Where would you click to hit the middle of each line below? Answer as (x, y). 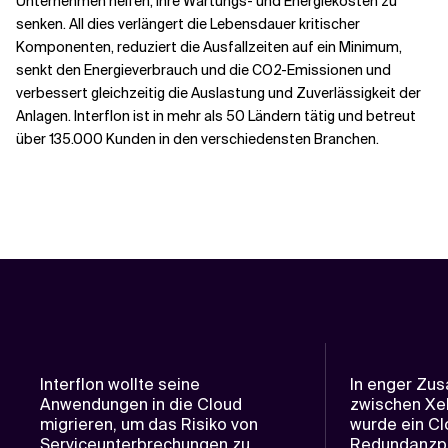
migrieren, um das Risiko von (149, 424)
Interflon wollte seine (120, 384)
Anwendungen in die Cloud (141, 404)
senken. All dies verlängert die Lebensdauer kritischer (188, 24)
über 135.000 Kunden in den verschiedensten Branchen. (197, 139)
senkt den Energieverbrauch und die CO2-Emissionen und (203, 70)
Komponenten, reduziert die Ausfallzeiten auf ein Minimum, (209, 47)
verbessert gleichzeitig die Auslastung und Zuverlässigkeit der (218, 93)
